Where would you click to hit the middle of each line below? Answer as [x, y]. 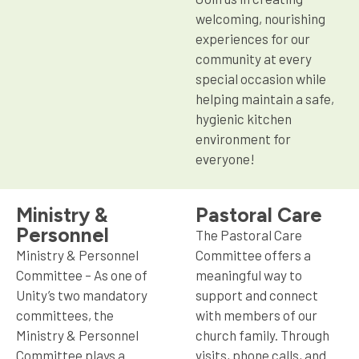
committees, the [65, 315]
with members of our [256, 315]
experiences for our [253, 38]
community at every [254, 58]
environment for [243, 138]
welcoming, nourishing [260, 18]
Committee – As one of [82, 274]
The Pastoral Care [249, 234]
